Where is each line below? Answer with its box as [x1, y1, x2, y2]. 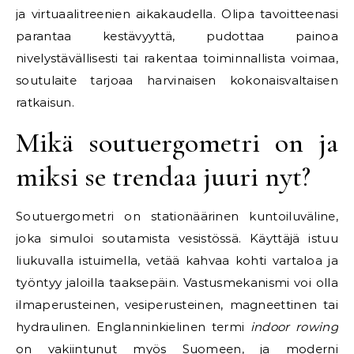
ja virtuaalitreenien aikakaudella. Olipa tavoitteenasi [16, 6, 338, 21]
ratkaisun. [16, 95, 74, 110]
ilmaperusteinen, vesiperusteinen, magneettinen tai [16, 297, 338, 312]
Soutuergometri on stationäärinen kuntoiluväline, [16, 209, 338, 224]
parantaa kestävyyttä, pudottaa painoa [16, 28, 338, 43]
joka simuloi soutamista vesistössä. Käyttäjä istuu [16, 231, 338, 246]
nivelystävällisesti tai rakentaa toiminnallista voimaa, [16, 51, 338, 66]
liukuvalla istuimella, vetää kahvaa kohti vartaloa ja [16, 253, 338, 268]
